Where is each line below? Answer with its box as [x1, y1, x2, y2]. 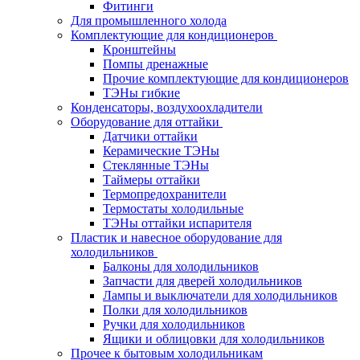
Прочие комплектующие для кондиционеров [103, 71, 349, 85]
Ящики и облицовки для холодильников [103, 331, 325, 346]
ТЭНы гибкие [103, 85, 180, 100]
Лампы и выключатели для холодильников [103, 288, 337, 302]
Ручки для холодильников [103, 317, 245, 331]
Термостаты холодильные [103, 201, 243, 215]
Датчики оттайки [103, 129, 198, 143]
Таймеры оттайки [103, 172, 200, 186]
